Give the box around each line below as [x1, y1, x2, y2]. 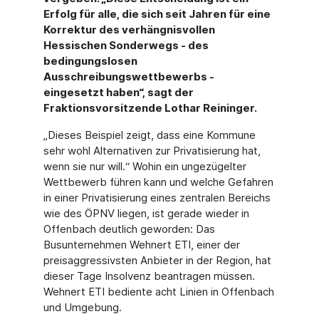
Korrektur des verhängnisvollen [43, 23, 215, 36]
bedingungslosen [43, 54, 137, 68]
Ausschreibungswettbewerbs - [43, 70, 214, 83]
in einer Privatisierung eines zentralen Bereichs [43, 191, 271, 204]
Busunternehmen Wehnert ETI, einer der [43, 238, 240, 251]
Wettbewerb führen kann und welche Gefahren [43, 175, 273, 189]
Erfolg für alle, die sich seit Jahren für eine [43, 7, 271, 21]
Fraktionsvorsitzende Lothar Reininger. [43, 101, 257, 115]
